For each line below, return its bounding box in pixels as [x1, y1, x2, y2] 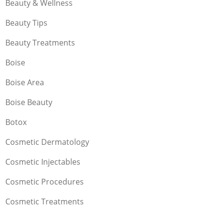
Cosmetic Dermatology [5, 137, 89, 148]
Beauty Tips [5, 17, 47, 29]
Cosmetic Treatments [5, 196, 84, 207]
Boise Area [5, 77, 44, 88]
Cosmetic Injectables [5, 156, 80, 168]
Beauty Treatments [5, 37, 75, 48]
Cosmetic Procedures [5, 176, 84, 187]
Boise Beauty [5, 97, 52, 108]
